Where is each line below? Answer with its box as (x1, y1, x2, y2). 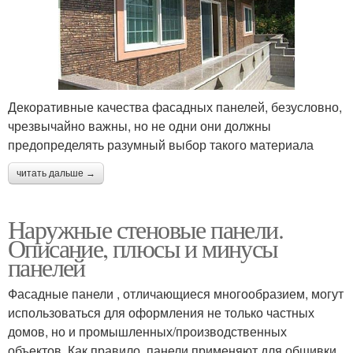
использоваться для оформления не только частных (8, 303, 314, 322)
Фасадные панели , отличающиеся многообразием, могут (8, 284, 344, 303)
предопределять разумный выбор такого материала (8, 136, 314, 154)
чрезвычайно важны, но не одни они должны (8, 117, 271, 136)
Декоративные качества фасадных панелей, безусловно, (8, 98, 342, 117)
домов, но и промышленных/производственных (8, 322, 287, 341)
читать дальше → (17, 168, 95, 180)
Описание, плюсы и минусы (8, 231, 278, 266)
